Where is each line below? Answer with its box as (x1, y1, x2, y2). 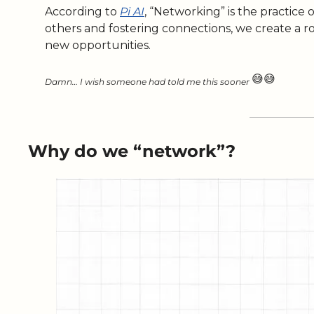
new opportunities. (45, 38, 153, 52)
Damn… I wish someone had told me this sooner (45, 76, 252, 87)
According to (45, 4, 120, 18)
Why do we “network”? (28, 140, 235, 161)
